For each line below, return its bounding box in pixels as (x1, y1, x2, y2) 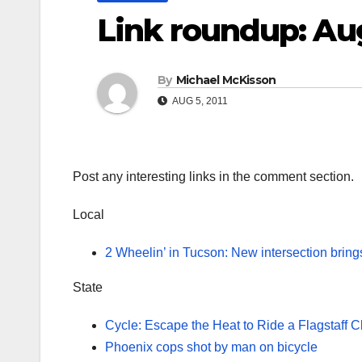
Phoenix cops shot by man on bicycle (105, 340, 318, 355)
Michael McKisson (175, 73, 276, 88)
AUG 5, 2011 (170, 95, 228, 107)
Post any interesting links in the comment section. (73, 170, 354, 184)
